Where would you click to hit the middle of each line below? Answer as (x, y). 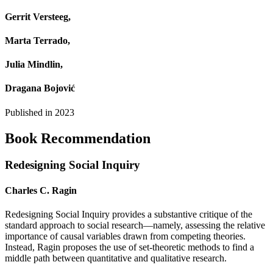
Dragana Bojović (40, 88)
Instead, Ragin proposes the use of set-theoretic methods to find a (129, 247)
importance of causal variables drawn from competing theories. (125, 236)
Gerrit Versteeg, (38, 16)
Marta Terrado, (37, 40)
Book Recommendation (78, 138)
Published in (30, 112)
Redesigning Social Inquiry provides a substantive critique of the (129, 214)
